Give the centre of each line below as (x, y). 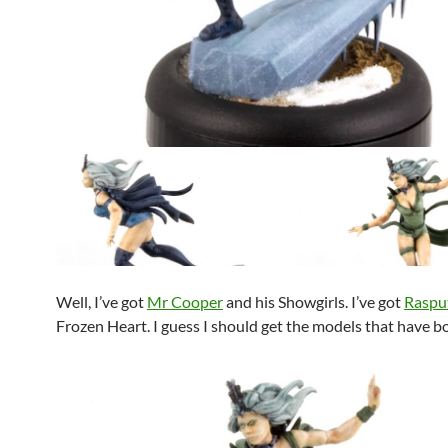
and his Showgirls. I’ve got (313, 301)
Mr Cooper (185, 301)
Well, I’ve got (101, 301)
